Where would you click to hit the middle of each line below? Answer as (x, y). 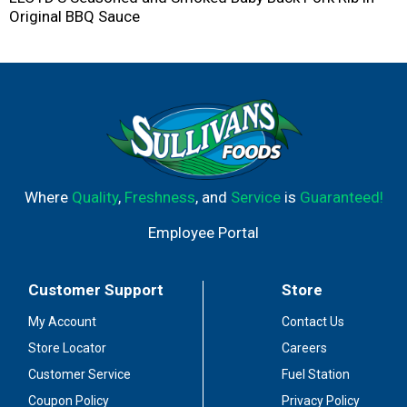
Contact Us (313, 322)
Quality (94, 197)
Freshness (159, 197)
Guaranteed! (341, 197)
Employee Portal (203, 232)
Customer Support (96, 290)
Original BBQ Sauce (74, 16)
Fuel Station (315, 374)
